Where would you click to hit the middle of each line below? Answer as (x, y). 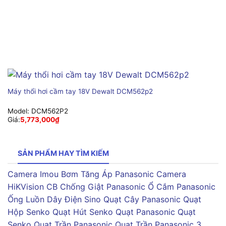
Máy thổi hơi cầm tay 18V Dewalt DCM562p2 (80, 91)
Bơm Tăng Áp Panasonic (107, 174)
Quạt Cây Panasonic (142, 199)
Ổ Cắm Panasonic (182, 186)
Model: (19, 111)
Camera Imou (33, 174)
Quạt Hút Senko (83, 212)
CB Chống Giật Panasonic (96, 186)
